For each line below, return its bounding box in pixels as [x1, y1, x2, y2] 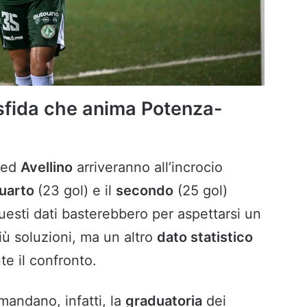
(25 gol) [173, 182, 228, 199]
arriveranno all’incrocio [73, 159, 223, 176]
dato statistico [157, 229, 253, 246]
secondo [116, 182, 173, 199]
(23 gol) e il [38, 182, 116, 199]
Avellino [21, 159, 73, 176]
